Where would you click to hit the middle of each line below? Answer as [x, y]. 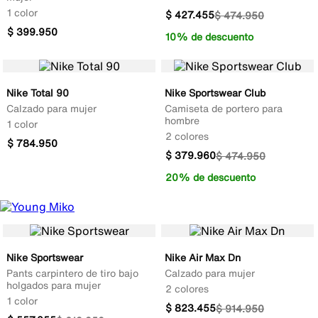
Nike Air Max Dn [203, 258]
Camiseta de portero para [224, 109]
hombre [182, 121]
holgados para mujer [54, 285]
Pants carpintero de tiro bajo [72, 273]
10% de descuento [209, 37]
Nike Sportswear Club [215, 93]
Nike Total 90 [38, 93]
